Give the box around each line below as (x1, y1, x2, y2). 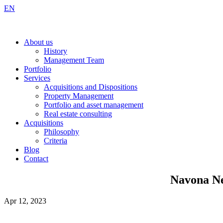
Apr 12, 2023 (4, 196, 46, 205)
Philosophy (44, 127, 79, 136)
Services (24, 74, 50, 82)
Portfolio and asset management (44, 101, 143, 109)
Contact (24, 154, 48, 163)
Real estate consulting (44, 110, 112, 118)
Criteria (44, 136, 67, 145)
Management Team (44, 56, 104, 64)
